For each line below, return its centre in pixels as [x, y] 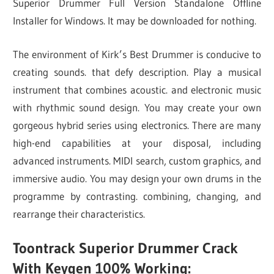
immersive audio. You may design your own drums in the [137, 178]
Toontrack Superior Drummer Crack [126, 248]
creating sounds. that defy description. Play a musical [137, 72]
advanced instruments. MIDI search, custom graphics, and [137, 160]
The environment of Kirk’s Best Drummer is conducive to [137, 54]
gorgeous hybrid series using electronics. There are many [137, 125]
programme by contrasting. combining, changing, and [137, 196]
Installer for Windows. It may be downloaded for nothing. [135, 21]
